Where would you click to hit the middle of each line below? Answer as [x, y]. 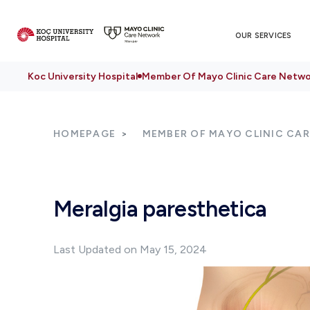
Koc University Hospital [83, 76]
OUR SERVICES [263, 35]
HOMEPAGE [84, 134]
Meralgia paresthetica [160, 209]
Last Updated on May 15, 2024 [130, 249]
